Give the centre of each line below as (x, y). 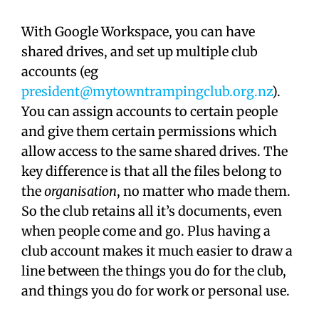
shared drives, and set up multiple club (140, 52)
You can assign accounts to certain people (150, 112)
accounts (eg (60, 72)
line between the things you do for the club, (154, 271)
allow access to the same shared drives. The (155, 152)
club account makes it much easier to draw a (157, 251)
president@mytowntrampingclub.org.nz (147, 92)
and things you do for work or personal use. (156, 291)
